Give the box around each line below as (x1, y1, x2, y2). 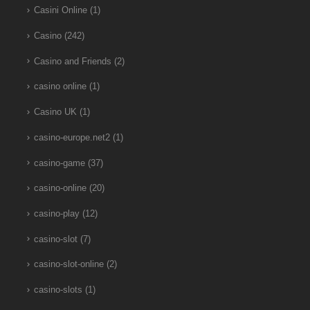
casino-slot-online (33, 259, 104, 270)
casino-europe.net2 (33, 132, 110, 143)
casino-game (33, 158, 85, 168)
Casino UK (33, 107, 77, 118)
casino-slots (33, 284, 82, 295)
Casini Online (33, 6, 87, 16)
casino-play (33, 208, 80, 219)
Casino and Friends (33, 56, 111, 66)
